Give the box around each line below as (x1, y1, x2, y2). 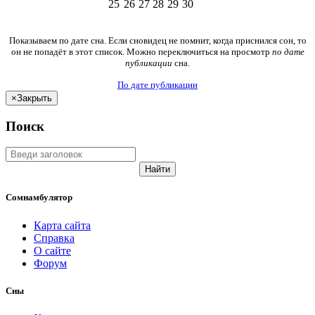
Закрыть (17, 92, 52, 103)
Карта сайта (34, 219, 91, 231)
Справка (34, 231, 75, 244)
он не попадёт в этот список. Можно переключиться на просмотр (11, 46, 272, 57)
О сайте (34, 244, 71, 257)
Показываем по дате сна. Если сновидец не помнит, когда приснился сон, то (8, 34, 307, 46)
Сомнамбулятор (6, 192, 72, 203)
